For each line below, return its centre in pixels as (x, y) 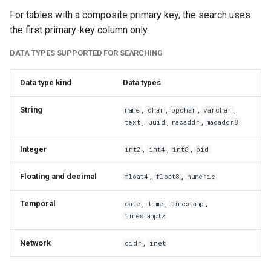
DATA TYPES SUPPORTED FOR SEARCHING (86, 53)
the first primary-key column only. (79, 30)
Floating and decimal (58, 176)
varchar (218, 110)
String (31, 109)
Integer (34, 149)
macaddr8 (223, 122)
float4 (137, 176)
